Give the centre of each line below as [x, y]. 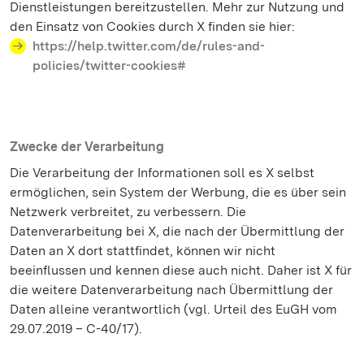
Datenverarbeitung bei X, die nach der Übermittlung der [177, 231]
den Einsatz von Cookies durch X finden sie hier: [152, 26]
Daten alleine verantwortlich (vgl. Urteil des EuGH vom [173, 309]
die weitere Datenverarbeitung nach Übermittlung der [171, 290]
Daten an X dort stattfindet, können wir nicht [143, 251]
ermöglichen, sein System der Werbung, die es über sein [178, 192]
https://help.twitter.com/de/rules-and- [149, 46]
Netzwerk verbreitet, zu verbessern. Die [128, 212]
